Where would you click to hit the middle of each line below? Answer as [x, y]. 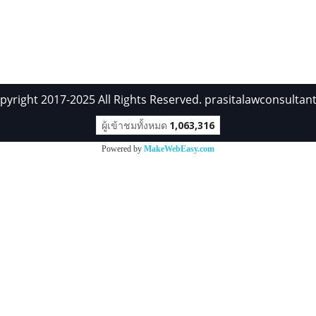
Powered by [123, 148]
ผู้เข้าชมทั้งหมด [134, 125]
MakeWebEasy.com [179, 148]
